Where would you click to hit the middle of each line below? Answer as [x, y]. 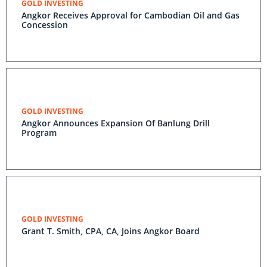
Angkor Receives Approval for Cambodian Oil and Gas [131, 15]
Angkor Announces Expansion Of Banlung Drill [116, 123]
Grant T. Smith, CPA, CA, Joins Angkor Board [111, 231]
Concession [45, 25]
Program [39, 133]
